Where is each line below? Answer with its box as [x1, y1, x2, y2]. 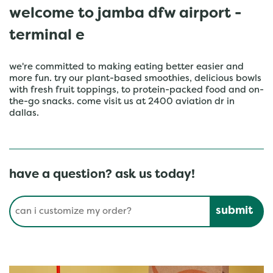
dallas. [9, 109, 39, 118]
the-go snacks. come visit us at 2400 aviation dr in [9, 97, 235, 106]
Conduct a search [9, 195, 91, 205]
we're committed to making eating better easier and [9, 63, 244, 71]
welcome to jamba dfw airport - [9, 7, 241, 21]
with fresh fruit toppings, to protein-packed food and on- [9, 86, 264, 94]
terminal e [9, 29, 85, 43]
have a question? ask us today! [9, 169, 195, 180]
